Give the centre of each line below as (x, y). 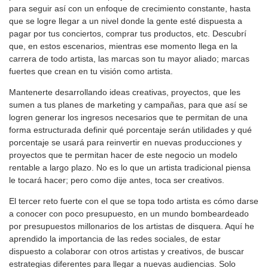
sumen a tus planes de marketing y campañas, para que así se (128, 104)
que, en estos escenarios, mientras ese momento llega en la (123, 46)
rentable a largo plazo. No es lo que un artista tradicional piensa (130, 167)
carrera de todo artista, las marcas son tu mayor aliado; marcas (129, 58)
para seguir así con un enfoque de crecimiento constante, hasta (130, 8)
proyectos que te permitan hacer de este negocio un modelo (123, 155)
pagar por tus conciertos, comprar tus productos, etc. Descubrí (128, 33)
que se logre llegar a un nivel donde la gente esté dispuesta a (126, 21)
